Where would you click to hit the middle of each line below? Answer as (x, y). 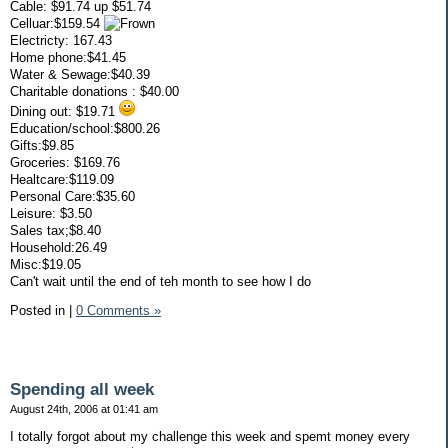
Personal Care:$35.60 (72, 196)
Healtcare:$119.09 (62, 179)
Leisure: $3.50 (51, 213)
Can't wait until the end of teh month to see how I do (160, 281)
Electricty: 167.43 (61, 40)
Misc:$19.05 (45, 264)
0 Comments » (118, 311)
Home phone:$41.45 (68, 57)
